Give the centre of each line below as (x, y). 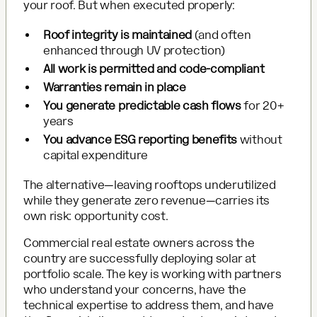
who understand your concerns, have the (135, 289)
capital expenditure (96, 155)
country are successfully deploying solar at (140, 258)
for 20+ (263, 105)
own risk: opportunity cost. (96, 216)
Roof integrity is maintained (118, 35)
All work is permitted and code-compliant (154, 69)
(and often (221, 35)
